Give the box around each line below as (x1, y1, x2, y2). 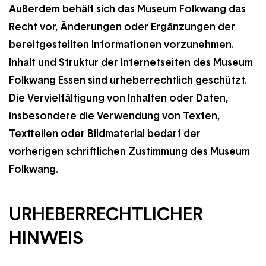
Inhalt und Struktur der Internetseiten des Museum (9, 56, 253, 69)
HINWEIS (9, 226, 83, 249)
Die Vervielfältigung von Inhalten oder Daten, (9, 91, 228, 104)
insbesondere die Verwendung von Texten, (9, 109, 220, 122)
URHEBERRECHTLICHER (9, 202, 203, 226)
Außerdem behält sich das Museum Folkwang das (9, 2, 246, 15)
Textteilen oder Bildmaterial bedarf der (9, 127, 201, 140)
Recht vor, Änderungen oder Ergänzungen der (9, 20, 235, 33)
